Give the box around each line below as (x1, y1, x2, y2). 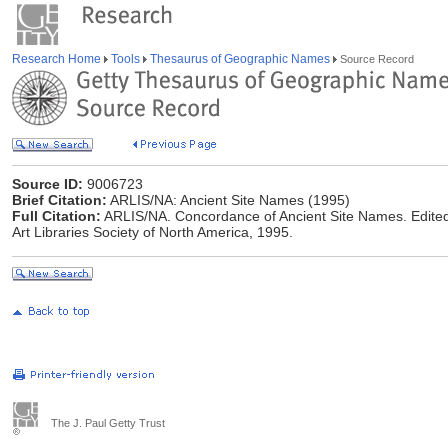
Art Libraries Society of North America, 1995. (12, 224, 293, 240)
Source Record (337, 53, 414, 65)
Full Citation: (12, 208, 101, 224)
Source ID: (12, 176, 83, 192)
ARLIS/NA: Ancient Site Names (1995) (107, 192, 350, 208)
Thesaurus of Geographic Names (147, 52, 333, 66)
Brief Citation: (12, 192, 107, 208)
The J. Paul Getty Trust (51, 417, 165, 429)
